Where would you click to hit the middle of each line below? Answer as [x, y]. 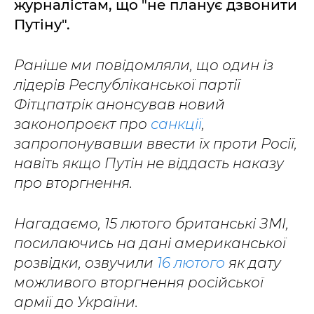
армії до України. [76, 302]
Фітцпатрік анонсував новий [120, 104]
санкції [176, 124]
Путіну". [42, 25]
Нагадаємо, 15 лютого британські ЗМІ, [151, 224]
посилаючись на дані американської [150, 243]
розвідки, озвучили [86, 263]
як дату [253, 263]
